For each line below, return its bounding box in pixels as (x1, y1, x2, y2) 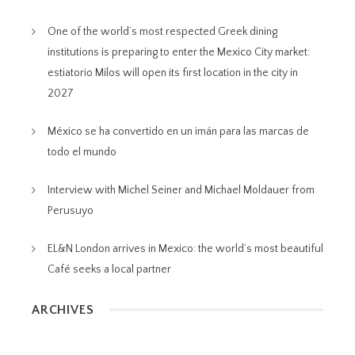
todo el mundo (48, 145, 116, 158)
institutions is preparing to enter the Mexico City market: (48, 45, 310, 59)
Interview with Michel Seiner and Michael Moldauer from (48, 183, 315, 197)
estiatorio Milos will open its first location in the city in (48, 66, 298, 79)
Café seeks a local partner (48, 262, 171, 276)
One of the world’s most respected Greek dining (48, 25, 277, 38)
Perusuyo (48, 204, 94, 217)
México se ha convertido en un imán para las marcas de (48, 124, 309, 138)
